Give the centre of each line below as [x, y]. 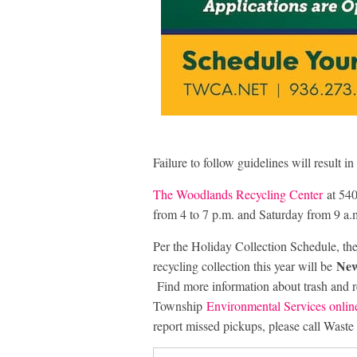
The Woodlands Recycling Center [238, 194]
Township [180, 306]
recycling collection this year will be [245, 266]
